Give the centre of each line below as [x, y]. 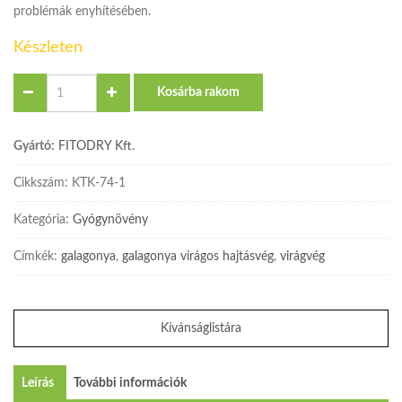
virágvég [302, 257]
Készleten [48, 48]
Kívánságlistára [201, 329]
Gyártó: [34, 147]
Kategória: [43, 220]
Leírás [38, 384]
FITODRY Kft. [96, 147]
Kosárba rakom [198, 93]
